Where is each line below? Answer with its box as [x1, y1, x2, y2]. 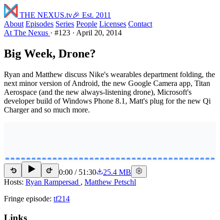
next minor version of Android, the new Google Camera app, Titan [4, 79, 210, 87]
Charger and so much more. [4, 105, 90, 114]
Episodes [26, 20, 54, 28]
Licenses [99, 20, 126, 28]
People [76, 20, 97, 28]
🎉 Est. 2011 [72, 11, 111, 19]
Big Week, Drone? [4, 47, 96, 60]
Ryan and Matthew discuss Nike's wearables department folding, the [4, 70, 215, 79]
